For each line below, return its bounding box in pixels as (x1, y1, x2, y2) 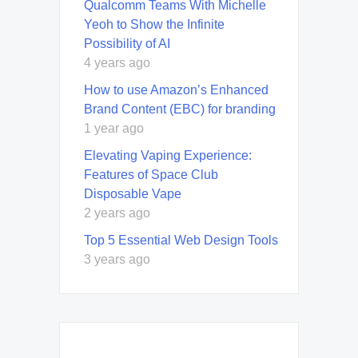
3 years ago (84, 253, 150, 267)
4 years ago (84, 56, 150, 70)
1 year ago (84, 121, 144, 136)
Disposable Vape (84, 187, 181, 201)
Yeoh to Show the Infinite (84, 18, 225, 32)
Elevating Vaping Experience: (84, 149, 252, 163)
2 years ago (84, 206, 150, 221)
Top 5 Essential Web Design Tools (84, 233, 278, 248)
